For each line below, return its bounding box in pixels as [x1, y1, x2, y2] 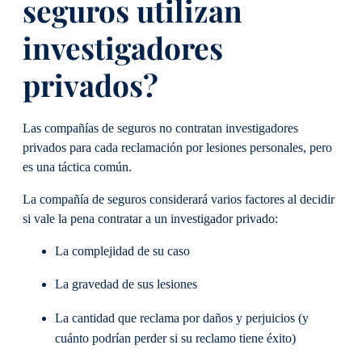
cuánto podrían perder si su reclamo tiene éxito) [55, 330, 299, 346]
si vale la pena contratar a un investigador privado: [23, 211, 281, 226]
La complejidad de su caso [55, 244, 193, 259]
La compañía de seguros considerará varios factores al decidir [23, 192, 335, 207]
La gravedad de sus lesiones [55, 277, 200, 293]
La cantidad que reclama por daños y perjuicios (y [55, 310, 309, 326]
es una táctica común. [23, 159, 135, 175]
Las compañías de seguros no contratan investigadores [23, 120, 298, 136]
